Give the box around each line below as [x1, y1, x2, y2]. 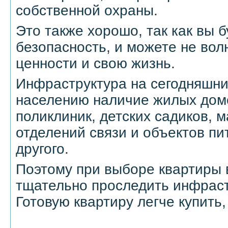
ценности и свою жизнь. [16, 55, 175, 71]
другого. [16, 140, 69, 157]
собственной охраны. [16, 2, 158, 18]
